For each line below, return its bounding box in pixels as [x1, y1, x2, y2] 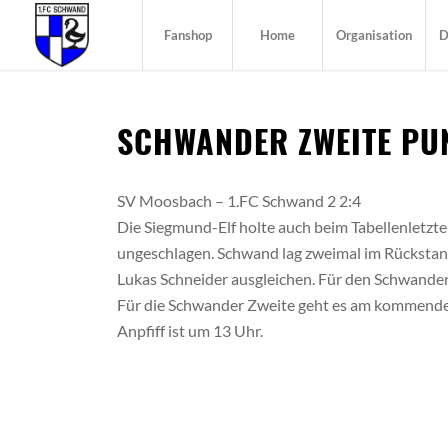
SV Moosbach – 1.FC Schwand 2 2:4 [117, 191, 362, 210]
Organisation [336, 27, 413, 43]
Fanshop [163, 27, 212, 43]
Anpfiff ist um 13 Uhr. [117, 321, 264, 340]
